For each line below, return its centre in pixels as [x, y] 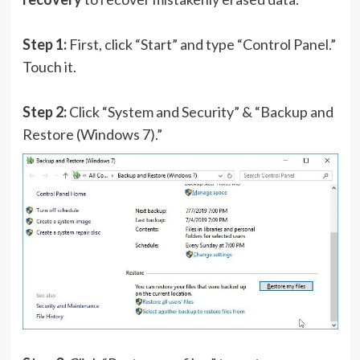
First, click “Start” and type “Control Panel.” [201, 45]
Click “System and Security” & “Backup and [200, 112]
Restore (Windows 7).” [92, 135]
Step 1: [44, 45]
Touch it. [49, 67]
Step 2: [44, 112]
